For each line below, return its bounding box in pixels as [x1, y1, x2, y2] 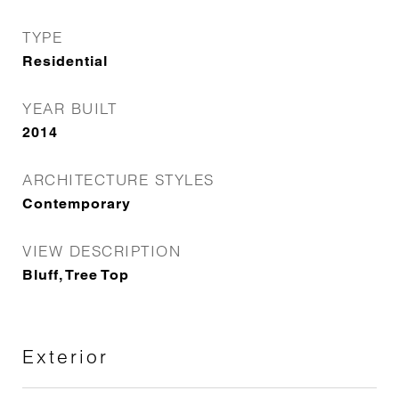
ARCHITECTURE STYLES [22, 170, 215, 189]
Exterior [22, 345, 109, 368]
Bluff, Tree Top [22, 266, 129, 283]
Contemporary [22, 195, 131, 212]
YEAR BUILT [22, 99, 117, 118]
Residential [22, 53, 108, 69]
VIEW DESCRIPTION [22, 241, 181, 260]
